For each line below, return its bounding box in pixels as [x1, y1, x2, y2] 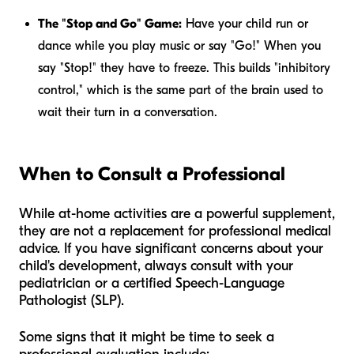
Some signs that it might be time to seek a [19, 329, 274, 346]
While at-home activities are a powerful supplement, [19, 205, 335, 223]
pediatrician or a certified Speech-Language [19, 275, 284, 292]
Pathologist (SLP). [19, 292, 124, 310]
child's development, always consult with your [19, 258, 293, 275]
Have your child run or [182, 17, 308, 32]
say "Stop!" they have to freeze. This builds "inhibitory [38, 61, 330, 76]
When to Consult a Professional [19, 163, 285, 186]
